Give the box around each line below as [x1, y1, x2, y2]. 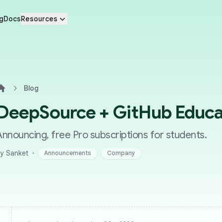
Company [107, 149, 135, 157]
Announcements [44, 149, 91, 157]
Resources [20, 14, 57, 23]
